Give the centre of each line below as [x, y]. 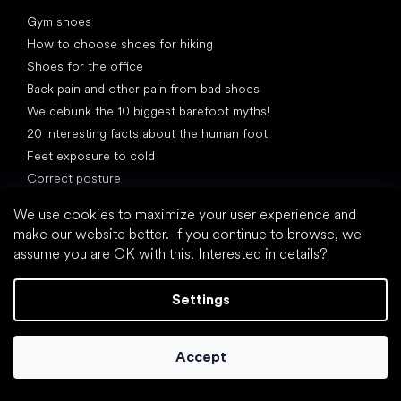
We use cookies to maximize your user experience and [185, 214]
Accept [200, 357]
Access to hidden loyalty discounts [128, 358]
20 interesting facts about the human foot [147, 133]
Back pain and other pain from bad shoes [143, 88]
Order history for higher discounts [125, 336]
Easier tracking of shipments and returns [142, 381]
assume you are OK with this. [106, 254]
